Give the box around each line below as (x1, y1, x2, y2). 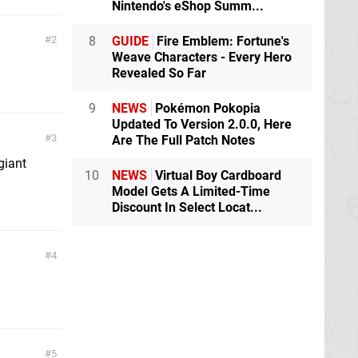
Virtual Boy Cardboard (152, 168, 281, 183)
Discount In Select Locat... (112, 200, 262, 215)
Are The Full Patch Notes (112, 133, 255, 148)
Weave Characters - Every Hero (112, 50, 292, 65)
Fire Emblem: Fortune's (153, 34, 289, 49)
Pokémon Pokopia (152, 101, 261, 116)
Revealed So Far (112, 66, 206, 81)
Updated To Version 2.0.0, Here (112, 117, 292, 132)
